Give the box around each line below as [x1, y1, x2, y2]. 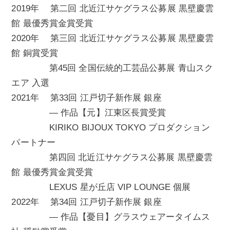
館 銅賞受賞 [11, 48, 59, 59]
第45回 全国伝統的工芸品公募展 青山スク [11, 63, 214, 73]
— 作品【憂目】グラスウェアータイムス [11, 212, 210, 222]
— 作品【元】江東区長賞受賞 [11, 108, 166, 118]
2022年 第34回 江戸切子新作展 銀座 [11, 197, 162, 207]
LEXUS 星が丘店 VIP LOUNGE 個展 [11, 182, 191, 193]
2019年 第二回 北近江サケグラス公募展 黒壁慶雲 [11, 4, 214, 14]
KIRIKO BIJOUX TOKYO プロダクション [11, 123, 210, 133]
